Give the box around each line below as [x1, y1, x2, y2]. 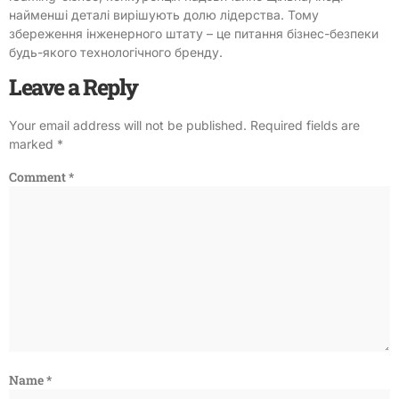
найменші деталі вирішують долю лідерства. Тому [9, 6, 319, 22]
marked [9, 135, 57, 151]
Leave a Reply [9, 71, 138, 102]
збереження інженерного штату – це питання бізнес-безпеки [9, 25, 379, 41]
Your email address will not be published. [9, 117, 247, 133]
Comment [9, 168, 69, 186]
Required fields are [250, 117, 360, 133]
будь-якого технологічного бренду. [9, 44, 223, 60]
